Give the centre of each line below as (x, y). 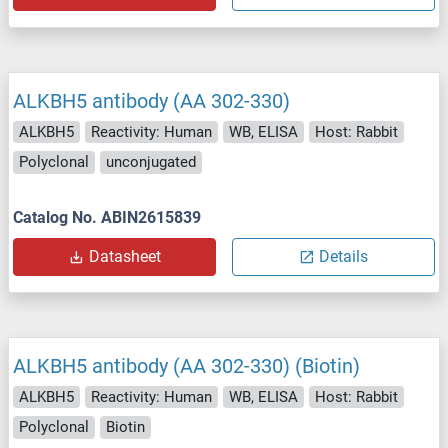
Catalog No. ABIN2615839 (107, 217)
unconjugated (151, 162)
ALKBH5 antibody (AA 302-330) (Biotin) (186, 365)
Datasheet (124, 256)
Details (343, 256)
